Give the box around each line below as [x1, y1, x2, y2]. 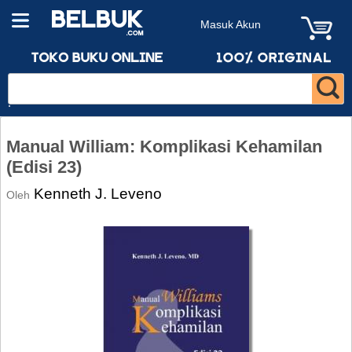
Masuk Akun [200, 18, 261, 31]
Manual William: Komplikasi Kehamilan [6, 137, 322, 156]
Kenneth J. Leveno [34, 185, 162, 202]
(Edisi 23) [6, 157, 82, 177]
